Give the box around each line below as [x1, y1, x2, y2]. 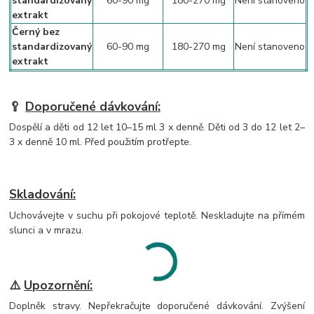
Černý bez [12, 25, 60, 39]
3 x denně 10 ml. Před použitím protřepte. [9, 135, 192, 149]
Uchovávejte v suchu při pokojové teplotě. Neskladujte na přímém [9, 208, 305, 222]
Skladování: [9, 185, 76, 203]
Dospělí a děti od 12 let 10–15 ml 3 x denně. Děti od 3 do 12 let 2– [9, 121, 305, 135]
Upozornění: [24, 276, 93, 294]
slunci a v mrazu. [9, 223, 84, 237]
